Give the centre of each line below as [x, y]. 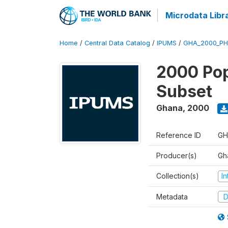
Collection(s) [178, 176]
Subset [184, 91]
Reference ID [179, 135]
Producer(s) [177, 155]
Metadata [172, 196]
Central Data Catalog [117, 43]
